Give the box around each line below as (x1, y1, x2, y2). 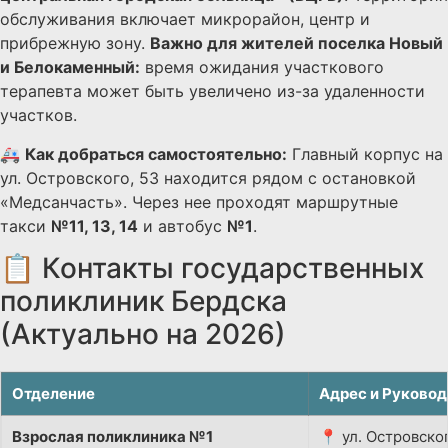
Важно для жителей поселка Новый (150, 33, 443, 54)
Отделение (12, 383, 95, 403)
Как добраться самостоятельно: (25, 143, 287, 164)
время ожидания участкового (140, 57, 384, 78)
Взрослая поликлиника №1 (12, 426, 213, 446)
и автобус (138, 215, 227, 236)
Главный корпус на (287, 143, 443, 164)
